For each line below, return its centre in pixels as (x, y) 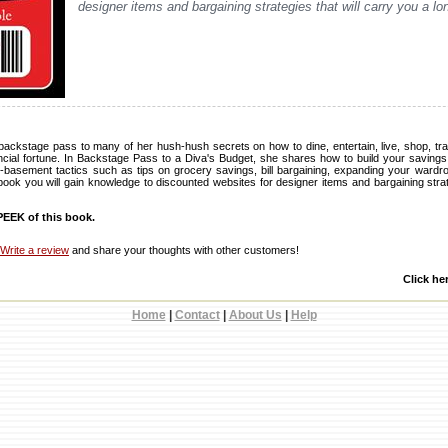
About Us (255, 315)
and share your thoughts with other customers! (184, 250)
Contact (197, 315)
